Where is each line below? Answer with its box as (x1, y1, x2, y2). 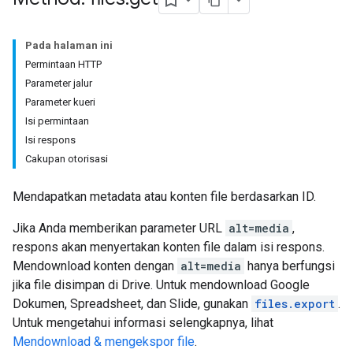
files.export (255, 296, 335, 311)
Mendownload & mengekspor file (13, 334, 195, 349)
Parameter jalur (25, 77, 92, 89)
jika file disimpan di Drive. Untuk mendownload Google (13, 277, 310, 292)
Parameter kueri (25, 96, 95, 108)
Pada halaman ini (25, 39, 113, 51)
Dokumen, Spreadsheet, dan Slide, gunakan (13, 296, 251, 311)
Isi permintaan (25, 115, 89, 127)
